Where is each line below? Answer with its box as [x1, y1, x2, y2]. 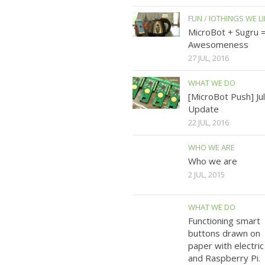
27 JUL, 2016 [188, 53, 229, 64]
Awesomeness [188, 38, 248, 51]
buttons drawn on [188, 227, 260, 240]
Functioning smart [188, 215, 260, 227]
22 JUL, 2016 [188, 117, 229, 128]
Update [188, 103, 219, 115]
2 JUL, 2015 [188, 169, 225, 180]
